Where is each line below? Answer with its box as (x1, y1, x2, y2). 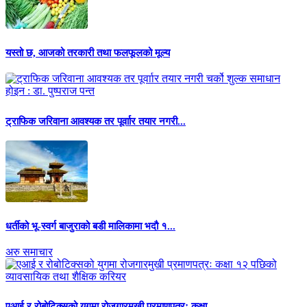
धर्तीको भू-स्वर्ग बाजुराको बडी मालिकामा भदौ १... (5, 220, 175, 232)
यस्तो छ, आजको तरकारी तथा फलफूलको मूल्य (5, 47, 170, 59)
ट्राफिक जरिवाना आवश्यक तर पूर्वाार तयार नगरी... (5, 115, 186, 127)
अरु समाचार (5, 245, 53, 258)
